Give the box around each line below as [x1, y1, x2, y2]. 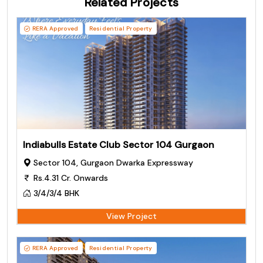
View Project [106, 211, 157, 222]
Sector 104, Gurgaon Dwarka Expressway [31, 157, 193, 168]
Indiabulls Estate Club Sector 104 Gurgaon [23, 139, 214, 151]
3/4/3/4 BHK [31, 188, 79, 199]
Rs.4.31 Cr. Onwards [31, 173, 108, 184]
